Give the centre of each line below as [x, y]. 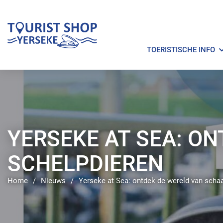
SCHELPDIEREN [85, 164]
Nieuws [53, 180]
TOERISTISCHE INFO [181, 50]
